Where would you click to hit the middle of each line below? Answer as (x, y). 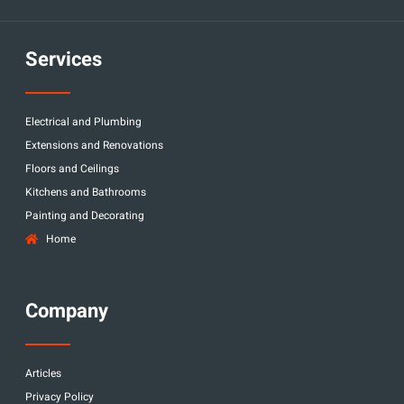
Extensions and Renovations (94, 145)
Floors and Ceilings (72, 168)
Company (67, 311)
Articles (43, 373)
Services (64, 59)
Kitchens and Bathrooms (86, 192)
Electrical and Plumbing (83, 121)
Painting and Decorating (85, 215)
